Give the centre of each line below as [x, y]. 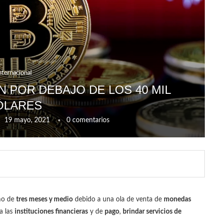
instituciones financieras [51, 211]
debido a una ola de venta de [118, 199]
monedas [177, 199]
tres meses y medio [44, 199]
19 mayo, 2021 [27, 120]
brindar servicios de [152, 211]
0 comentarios [88, 120]
